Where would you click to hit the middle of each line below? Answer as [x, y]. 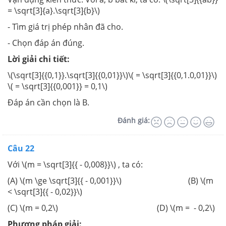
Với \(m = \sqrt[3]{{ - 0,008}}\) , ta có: [75, 164]
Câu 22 [21, 148]
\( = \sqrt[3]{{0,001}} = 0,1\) [58, 86]
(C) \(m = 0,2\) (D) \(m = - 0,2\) [111, 208]
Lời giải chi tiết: [39, 59]
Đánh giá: [134, 120]
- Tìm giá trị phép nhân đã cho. [65, 27]
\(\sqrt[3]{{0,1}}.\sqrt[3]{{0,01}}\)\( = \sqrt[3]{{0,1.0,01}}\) [112, 75]
